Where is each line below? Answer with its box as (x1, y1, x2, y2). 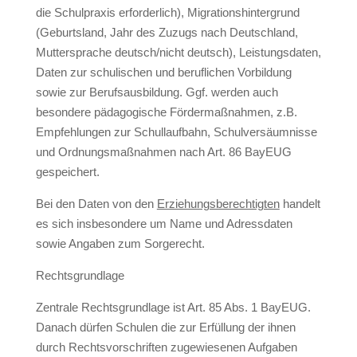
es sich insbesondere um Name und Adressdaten (35, 217, 292, 230)
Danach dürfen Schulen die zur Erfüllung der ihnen (35, 320, 296, 334)
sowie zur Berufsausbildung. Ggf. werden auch (35, 85, 278, 99)
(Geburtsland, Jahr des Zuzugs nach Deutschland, (35, 25, 298, 39)
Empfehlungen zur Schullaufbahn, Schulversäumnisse (35, 125, 317, 139)
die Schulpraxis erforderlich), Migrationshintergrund (35, 6, 300, 19)
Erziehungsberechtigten (156, 197, 280, 210)
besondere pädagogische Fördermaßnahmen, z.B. (35, 105, 297, 119)
